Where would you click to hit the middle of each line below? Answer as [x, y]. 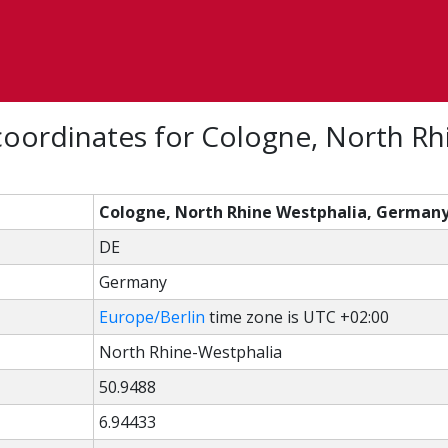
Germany [133, 282]
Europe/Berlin [152, 317]
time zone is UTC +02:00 [297, 317]
